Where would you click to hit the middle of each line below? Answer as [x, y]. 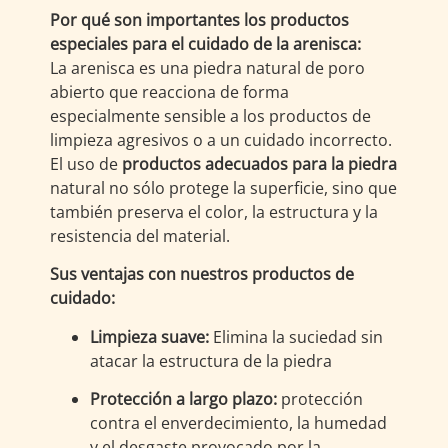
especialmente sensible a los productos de [210, 115]
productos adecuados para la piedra [259, 163]
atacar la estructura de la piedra [211, 360]
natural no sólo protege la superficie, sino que [223, 187]
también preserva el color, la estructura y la [214, 211]
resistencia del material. [140, 235]
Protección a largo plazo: [183, 398]
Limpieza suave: [149, 336]
